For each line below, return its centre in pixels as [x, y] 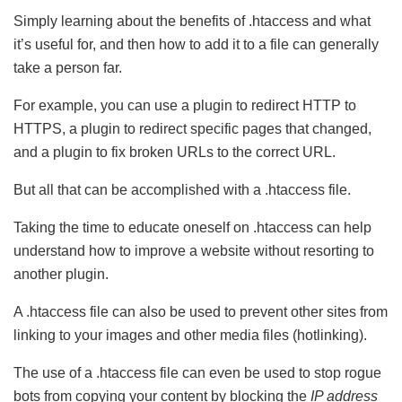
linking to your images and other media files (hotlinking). [190, 336]
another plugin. [61, 275]
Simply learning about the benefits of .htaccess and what [192, 22]
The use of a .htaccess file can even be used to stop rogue [197, 373]
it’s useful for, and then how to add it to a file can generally [196, 45]
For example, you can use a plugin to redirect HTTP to [185, 106]
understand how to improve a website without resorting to [194, 251]
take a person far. [68, 68]
